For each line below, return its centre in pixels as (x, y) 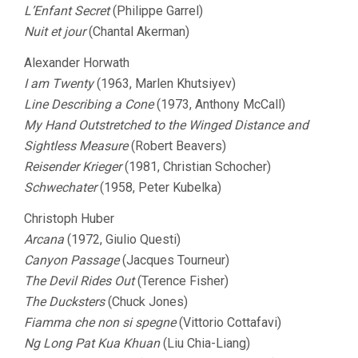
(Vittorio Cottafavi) (229, 322)
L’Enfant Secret (67, 11)
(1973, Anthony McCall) (219, 104)
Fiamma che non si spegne (100, 322)
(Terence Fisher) (181, 281)
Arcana (44, 239)
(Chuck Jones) (146, 302)
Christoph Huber (69, 219)
